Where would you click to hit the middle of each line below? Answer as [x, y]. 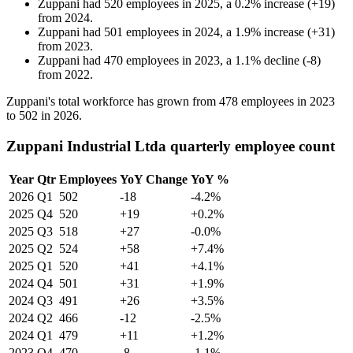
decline [282, 61]
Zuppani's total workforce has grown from [113, 102]
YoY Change [154, 179]
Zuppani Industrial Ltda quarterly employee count [171, 146]
